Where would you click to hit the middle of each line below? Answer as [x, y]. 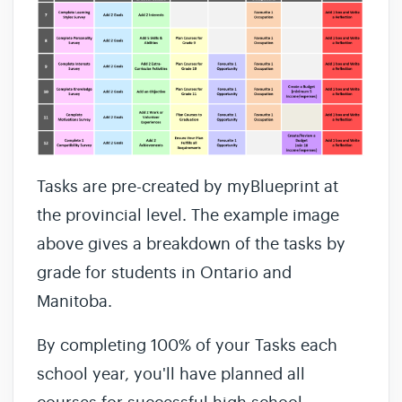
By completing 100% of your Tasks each [187, 346]
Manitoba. [77, 302]
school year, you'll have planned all [171, 375]
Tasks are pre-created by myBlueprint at [188, 187]
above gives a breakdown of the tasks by [191, 245]
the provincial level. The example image [188, 216]
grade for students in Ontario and [164, 273]
